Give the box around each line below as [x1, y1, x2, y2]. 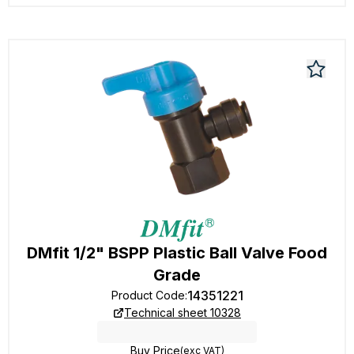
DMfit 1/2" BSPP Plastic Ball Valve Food [27, 243, 327, 262]
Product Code [111, 288, 185, 302]
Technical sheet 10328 [124, 306, 241, 319]
